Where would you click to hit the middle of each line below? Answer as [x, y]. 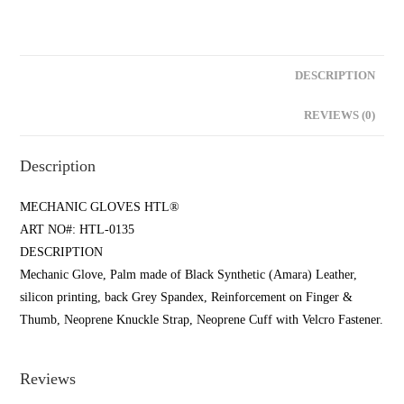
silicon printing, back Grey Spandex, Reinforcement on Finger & [187, 298]
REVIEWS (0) [339, 116]
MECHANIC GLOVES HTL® [100, 207]
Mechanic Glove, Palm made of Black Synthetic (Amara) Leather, [189, 275]
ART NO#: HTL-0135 [78, 230]
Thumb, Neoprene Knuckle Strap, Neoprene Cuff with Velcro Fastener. [202, 320]
